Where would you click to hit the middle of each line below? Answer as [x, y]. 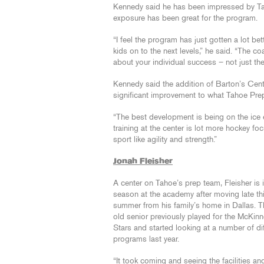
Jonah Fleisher [143, 161]
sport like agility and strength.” [165, 140]
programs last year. [146, 239]
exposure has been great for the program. [185, 18]
